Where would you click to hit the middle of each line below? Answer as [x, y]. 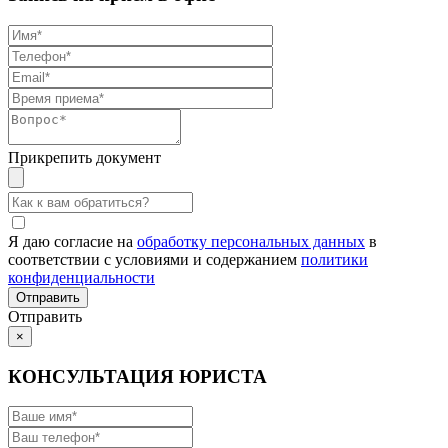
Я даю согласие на [72, 242]
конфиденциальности [81, 278]
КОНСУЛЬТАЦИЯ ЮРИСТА [137, 376]
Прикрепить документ [84, 158]
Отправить [45, 317]
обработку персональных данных [251, 242]
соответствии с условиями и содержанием [154, 260]
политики [334, 260]
